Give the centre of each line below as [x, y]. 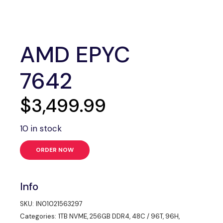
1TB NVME [73, 216]
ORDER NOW [55, 150]
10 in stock [41, 128]
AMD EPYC [75, 54]
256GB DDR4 [110, 216]
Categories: [38, 216]
